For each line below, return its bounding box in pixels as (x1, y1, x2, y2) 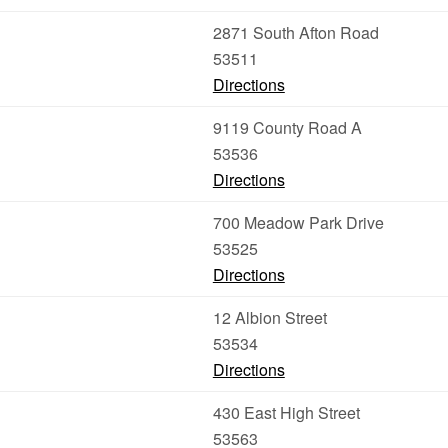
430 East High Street (212, 401, 360, 424)
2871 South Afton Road (212, 21, 379, 44)
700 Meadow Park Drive (212, 211, 384, 234)
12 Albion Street (212, 306, 327, 329)
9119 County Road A (212, 116, 362, 139)
